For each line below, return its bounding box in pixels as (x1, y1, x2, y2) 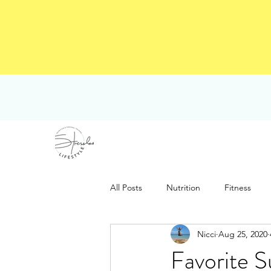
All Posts (110, 181, 142, 193)
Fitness (224, 181, 251, 193)
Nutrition (166, 181, 200, 193)
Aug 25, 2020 (218, 228, 267, 240)
